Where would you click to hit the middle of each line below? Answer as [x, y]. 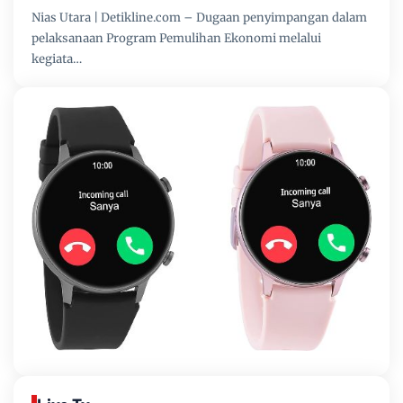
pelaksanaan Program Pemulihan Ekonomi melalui [176, 38]
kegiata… [57, 58]
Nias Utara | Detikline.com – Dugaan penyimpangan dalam [199, 17]
